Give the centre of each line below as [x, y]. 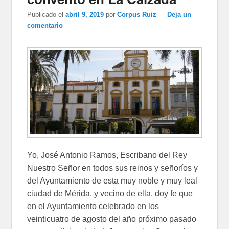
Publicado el [45, 14]
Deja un [179, 14]
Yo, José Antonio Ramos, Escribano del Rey [107, 155]
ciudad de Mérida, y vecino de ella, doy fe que [110, 193]
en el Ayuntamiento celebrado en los [93, 206]
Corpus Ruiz [137, 14]
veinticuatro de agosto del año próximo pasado [112, 219]
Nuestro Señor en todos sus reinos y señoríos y [113, 168]
